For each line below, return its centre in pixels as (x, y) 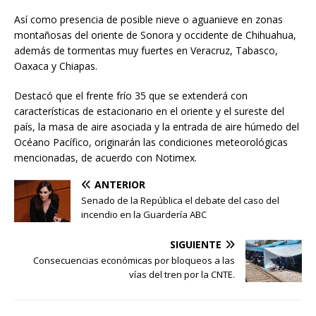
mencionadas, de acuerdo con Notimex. (105, 157)
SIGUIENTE (196, 244)
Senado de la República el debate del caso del (180, 200)
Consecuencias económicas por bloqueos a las (134, 260)
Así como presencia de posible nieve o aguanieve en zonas (148, 19)
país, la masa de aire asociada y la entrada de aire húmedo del (157, 126)
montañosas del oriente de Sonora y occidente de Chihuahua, (155, 35)
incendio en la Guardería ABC (144, 214)
